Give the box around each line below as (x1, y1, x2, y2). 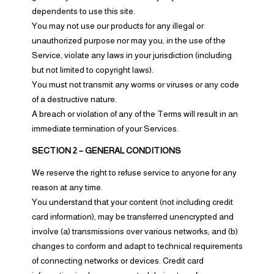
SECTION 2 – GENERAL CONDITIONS (31, 146, 181, 155)
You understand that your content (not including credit (31, 197, 233, 207)
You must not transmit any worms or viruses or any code (31, 80, 239, 89)
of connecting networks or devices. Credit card (31, 256, 204, 265)
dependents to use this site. (31, 6, 135, 16)
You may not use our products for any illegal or (31, 21, 204, 31)
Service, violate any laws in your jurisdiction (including (31, 50, 232, 60)
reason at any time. (31, 182, 103, 192)
